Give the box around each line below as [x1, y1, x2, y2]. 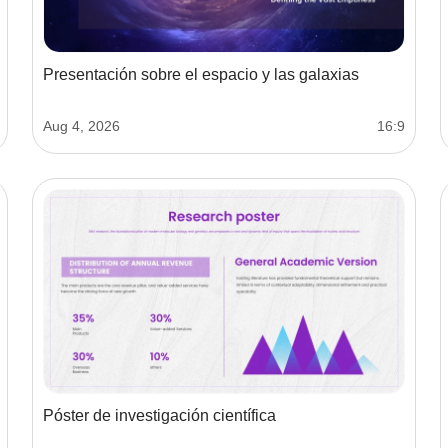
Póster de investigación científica [43, 406, 276, 424]
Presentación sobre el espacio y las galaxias [43, 66, 359, 84]
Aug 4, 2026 [43, 118, 120, 135]
